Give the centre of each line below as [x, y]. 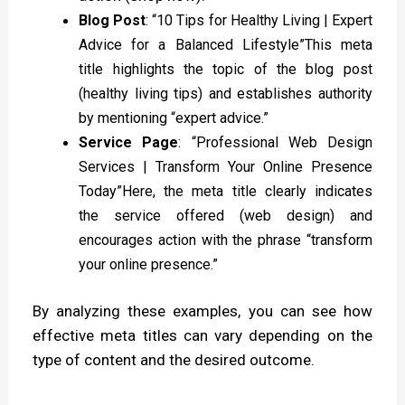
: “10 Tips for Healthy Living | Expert [259, 20]
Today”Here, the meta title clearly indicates [226, 191]
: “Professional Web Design [275, 142]
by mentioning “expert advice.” [174, 118]
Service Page [129, 142]
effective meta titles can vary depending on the [202, 336]
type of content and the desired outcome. [174, 360]
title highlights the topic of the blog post [226, 69]
